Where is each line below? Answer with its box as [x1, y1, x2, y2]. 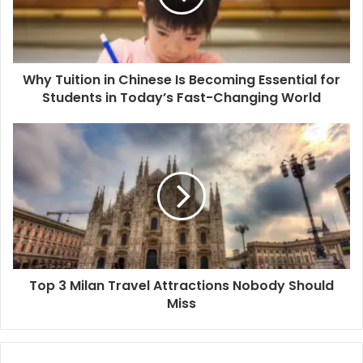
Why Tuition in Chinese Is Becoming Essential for [23, 70, 340, 89]
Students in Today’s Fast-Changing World [42, 88, 321, 107]
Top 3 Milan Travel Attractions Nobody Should [29, 275, 334, 295]
